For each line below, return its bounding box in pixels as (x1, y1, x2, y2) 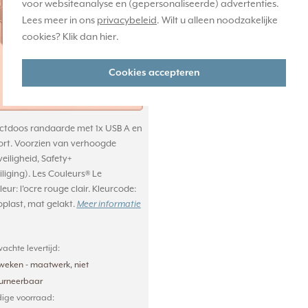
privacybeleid (97, 15, 157, 26)
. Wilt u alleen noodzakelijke (157, 15, 278, 26)
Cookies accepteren (108, 67, 200, 78)
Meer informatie (76, 199, 141, 210)
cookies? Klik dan (22, 32, 100, 43)
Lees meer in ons (22, 15, 97, 26)
